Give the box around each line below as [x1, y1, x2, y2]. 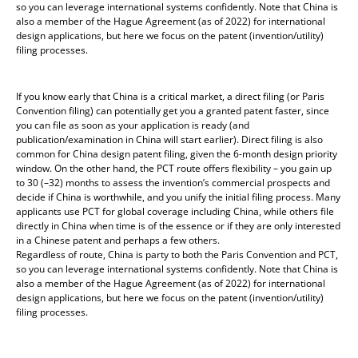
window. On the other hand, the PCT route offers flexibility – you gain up [16, 161, 332, 175]
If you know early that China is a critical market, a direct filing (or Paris [16, 89, 324, 103]
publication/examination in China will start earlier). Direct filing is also [16, 132, 323, 146]
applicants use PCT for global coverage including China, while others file [16, 204, 334, 218]
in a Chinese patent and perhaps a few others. [16, 233, 220, 247]
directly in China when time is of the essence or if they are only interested [16, 218, 340, 233]
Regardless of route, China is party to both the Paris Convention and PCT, [16, 247, 338, 261]
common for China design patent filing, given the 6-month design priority [16, 146, 337, 161]
